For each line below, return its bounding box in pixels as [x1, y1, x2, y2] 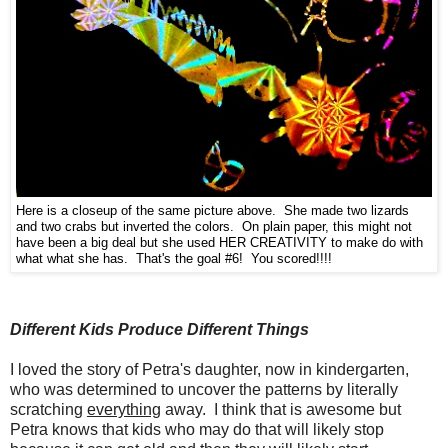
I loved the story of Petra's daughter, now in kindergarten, [10, 361, 409, 379]
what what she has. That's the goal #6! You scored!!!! [16, 251, 332, 266]
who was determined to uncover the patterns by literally [10, 381, 398, 399]
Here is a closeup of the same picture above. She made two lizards [16, 203, 409, 218]
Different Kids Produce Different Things [10, 321, 309, 339]
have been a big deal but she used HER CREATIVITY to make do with [16, 235, 423, 250]
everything [87, 401, 161, 419]
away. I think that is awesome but [161, 401, 401, 419]
